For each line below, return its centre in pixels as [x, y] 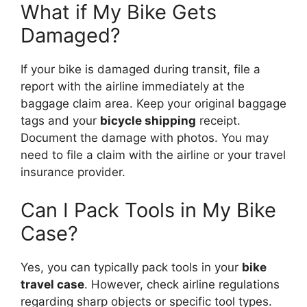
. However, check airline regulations [182, 284]
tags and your [60, 121]
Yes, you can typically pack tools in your [131, 267]
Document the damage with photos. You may [145, 138]
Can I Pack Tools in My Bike [148, 210]
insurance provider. [73, 172]
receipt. [218, 121]
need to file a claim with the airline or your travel [153, 155]
